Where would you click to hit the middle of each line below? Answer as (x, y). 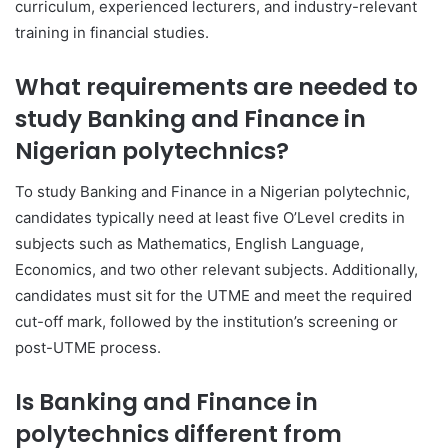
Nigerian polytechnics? (152, 151)
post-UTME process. (88, 347)
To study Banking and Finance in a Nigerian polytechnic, (212, 191)
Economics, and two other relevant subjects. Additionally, (216, 269)
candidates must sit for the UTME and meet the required (213, 295)
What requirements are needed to (216, 87)
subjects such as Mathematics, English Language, (189, 243)
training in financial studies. (112, 33)
